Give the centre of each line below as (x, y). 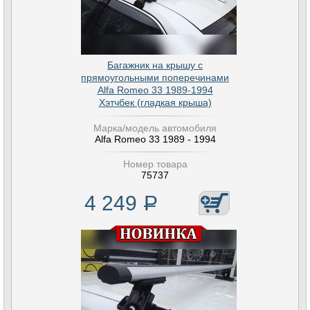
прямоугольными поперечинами (155, 77)
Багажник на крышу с (155, 65)
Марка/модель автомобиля (155, 128)
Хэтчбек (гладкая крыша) (155, 102)
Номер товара (155, 164)
